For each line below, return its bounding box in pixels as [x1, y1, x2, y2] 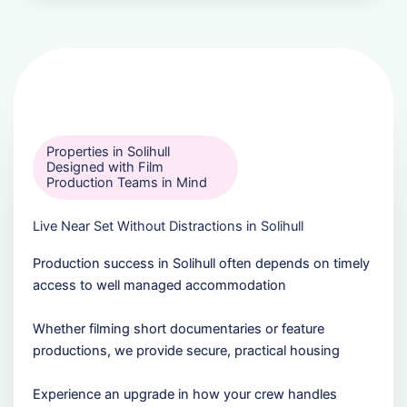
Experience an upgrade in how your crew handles [32, 385, 337, 402]
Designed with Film [45, 158, 164, 175]
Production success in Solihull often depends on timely [32, 254, 370, 272]
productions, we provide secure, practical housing [32, 342, 340, 359]
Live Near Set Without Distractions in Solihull [32, 217, 303, 234]
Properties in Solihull [45, 143, 170, 160]
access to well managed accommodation [32, 276, 286, 293]
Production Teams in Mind [45, 174, 207, 191]
